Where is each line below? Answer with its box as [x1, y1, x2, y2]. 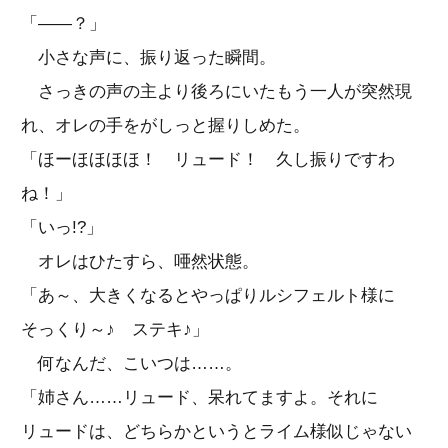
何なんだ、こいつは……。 [21, 353, 242, 373]
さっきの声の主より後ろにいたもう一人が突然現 [21, 81, 412, 101]
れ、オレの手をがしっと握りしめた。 [21, 115, 310, 135]
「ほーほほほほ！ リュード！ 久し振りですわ [21, 149, 395, 169]
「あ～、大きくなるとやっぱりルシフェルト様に [21, 285, 395, 305]
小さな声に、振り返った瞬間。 [21, 47, 276, 67]
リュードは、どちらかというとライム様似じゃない [21, 421, 412, 441]
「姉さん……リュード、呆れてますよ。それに [21, 387, 378, 407]
